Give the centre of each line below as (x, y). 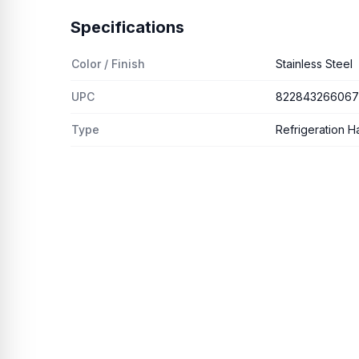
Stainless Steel (314, 64)
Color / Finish (108, 64)
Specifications (127, 27)
